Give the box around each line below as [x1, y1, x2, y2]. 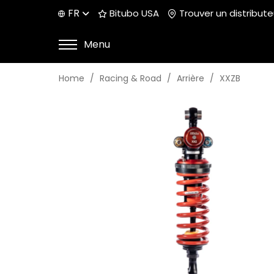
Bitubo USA [107, 7, 159, 19]
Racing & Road [100, 73, 161, 84]
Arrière [177, 73, 204, 84]
